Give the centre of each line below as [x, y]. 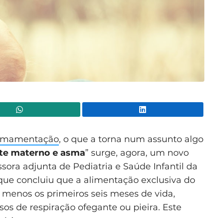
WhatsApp [99, 109]
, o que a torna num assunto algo [131, 139]
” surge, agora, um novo [137, 153]
